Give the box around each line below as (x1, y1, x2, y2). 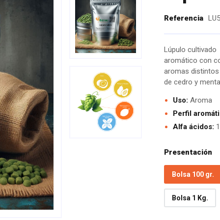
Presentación (164, 148, 212, 157)
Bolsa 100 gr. (172, 170, 214, 178)
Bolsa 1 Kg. (172, 194, 208, 202)
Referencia (164, 14, 203, 23)
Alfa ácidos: (173, 122, 214, 131)
